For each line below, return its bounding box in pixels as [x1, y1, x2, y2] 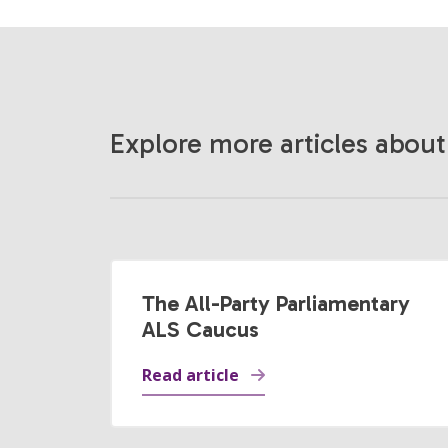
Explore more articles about [109, 127, 446, 160]
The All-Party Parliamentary [141, 290, 410, 317]
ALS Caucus [141, 316, 259, 343]
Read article [141, 364, 239, 386]
